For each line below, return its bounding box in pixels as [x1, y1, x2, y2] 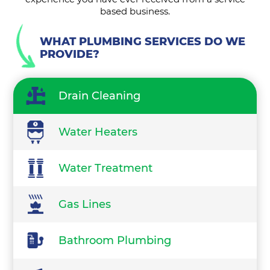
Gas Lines [58, 198, 111, 212]
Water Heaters [58, 125, 138, 139]
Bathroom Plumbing [58, 234, 172, 248]
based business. [100, 5, 170, 17]
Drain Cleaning [58, 89, 141, 103]
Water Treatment [58, 162, 153, 175]
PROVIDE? [40, 48, 100, 61]
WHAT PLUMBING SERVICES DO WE [40, 35, 246, 49]
